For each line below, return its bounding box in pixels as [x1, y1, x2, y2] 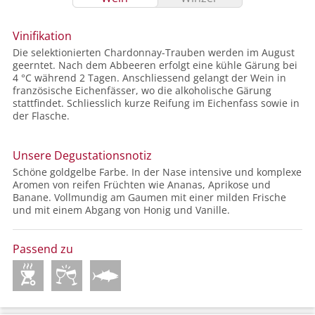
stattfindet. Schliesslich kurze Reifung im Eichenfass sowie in [13, 96, 300, 110]
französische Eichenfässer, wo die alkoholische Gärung [13, 84, 271, 98]
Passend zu [13, 241, 73, 257]
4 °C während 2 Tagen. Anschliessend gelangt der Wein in [13, 71, 286, 85]
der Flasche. [13, 109, 70, 123]
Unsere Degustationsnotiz [13, 148, 152, 164]
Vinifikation [13, 28, 72, 44]
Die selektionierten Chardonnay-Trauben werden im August [13, 46, 295, 60]
